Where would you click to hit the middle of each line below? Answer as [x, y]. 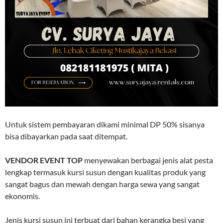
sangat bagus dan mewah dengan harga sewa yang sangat [102, 184]
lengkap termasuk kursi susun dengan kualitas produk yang [105, 172]
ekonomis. [22, 196]
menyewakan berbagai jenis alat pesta [148, 160]
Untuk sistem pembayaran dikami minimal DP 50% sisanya [105, 124]
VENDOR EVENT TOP [44, 160]
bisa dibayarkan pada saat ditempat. [66, 136]
